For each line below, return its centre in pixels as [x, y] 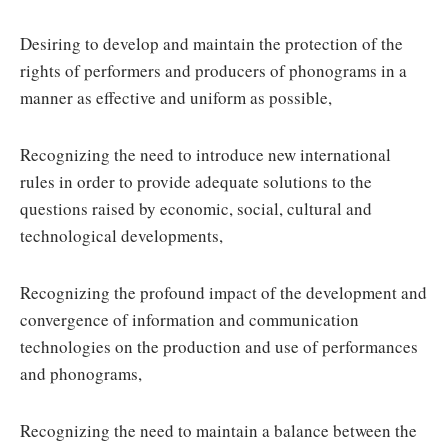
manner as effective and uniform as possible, [176, 97]
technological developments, [121, 235]
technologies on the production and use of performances [219, 346]
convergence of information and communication [189, 319]
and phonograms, [81, 373]
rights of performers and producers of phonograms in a [213, 70]
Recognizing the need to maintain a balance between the [218, 430]
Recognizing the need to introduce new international [205, 154]
